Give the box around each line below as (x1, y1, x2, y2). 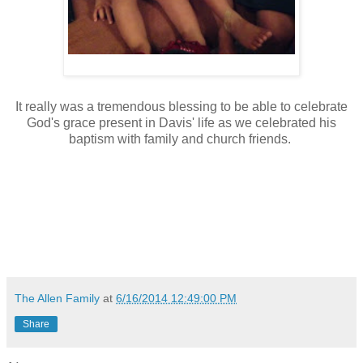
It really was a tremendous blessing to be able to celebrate (15, 100, 348, 114)
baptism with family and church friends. (69, 132, 294, 147)
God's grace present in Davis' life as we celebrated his (27, 116, 336, 130)
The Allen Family (15, 292, 100, 305)
